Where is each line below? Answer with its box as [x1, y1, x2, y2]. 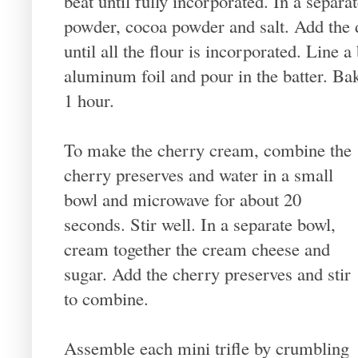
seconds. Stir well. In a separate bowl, [64, 211, 336, 236]
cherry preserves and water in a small [64, 161, 333, 186]
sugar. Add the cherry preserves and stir [64, 261, 351, 285]
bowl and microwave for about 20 [64, 186, 301, 211]
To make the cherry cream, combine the [64, 137, 352, 161]
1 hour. [64, 87, 114, 112]
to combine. [64, 285, 149, 310]
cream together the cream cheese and [64, 236, 330, 261]
